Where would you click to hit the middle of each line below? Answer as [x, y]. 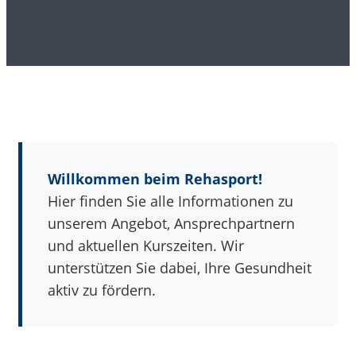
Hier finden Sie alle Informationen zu [170, 201]
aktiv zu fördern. [102, 290]
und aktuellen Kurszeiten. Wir [146, 246]
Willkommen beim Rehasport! [155, 179]
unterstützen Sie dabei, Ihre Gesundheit [180, 268]
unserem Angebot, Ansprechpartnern [171, 224]
